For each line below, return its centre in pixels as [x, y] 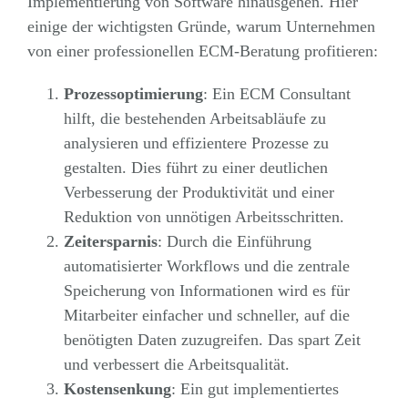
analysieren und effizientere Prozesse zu [196, 143]
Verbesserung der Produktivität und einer [199, 192]
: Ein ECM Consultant [276, 93]
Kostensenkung [117, 388]
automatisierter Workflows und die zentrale [206, 265]
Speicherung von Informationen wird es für [206, 290]
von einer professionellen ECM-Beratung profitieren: [202, 51]
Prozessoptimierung [133, 93]
